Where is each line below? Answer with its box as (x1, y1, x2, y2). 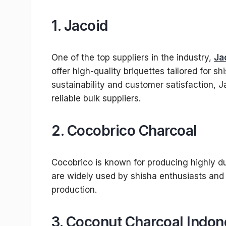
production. (51, 185, 97, 195)
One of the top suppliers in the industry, (51, 52, 214, 63)
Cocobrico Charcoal (67, 122, 197, 140)
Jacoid (64, 17, 108, 35)
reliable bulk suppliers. (51, 93, 141, 104)
